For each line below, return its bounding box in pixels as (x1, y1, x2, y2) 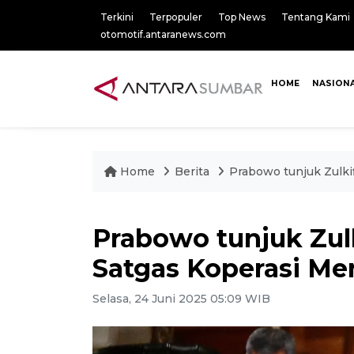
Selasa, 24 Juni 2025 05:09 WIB (92, 292, 270, 306)
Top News (218, 11, 265, 23)
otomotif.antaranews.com (100, 28, 226, 40)
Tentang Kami (281, 11, 350, 23)
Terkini (100, 11, 134, 23)
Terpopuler (149, 11, 202, 23)
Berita (175, 164, 213, 179)
